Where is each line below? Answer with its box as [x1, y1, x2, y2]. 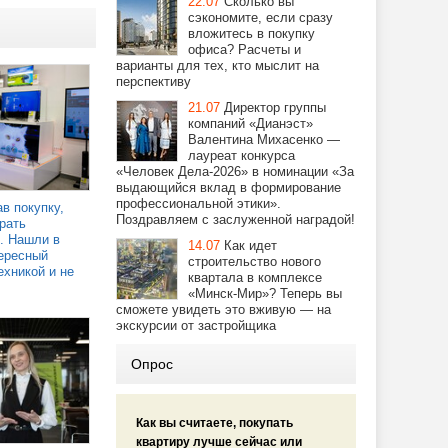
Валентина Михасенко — [188, 132, 340, 147]
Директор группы [224, 100, 326, 115]
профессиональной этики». [116, 196, 281, 211]
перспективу [116, 74, 191, 89]
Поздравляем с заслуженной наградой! [116, 212, 355, 227]
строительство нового [188, 254, 321, 269]
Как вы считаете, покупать [136, 416, 293, 430]
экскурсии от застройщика [116, 318, 276, 333]
